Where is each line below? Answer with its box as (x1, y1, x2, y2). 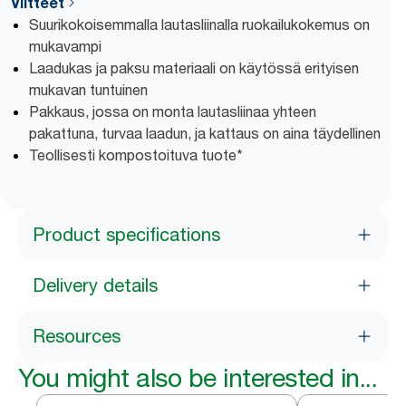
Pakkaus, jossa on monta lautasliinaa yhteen (29, 102, 316, 121)
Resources (33, 325, 121, 347)
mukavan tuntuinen (29, 81, 148, 99)
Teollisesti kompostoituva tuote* (29, 146, 243, 164)
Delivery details (33, 275, 158, 296)
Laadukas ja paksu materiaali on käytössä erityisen (29, 59, 359, 77)
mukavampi (29, 37, 101, 55)
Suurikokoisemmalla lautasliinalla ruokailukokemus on (29, 15, 370, 34)
